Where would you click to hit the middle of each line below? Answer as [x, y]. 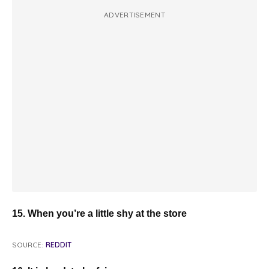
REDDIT [59, 245]
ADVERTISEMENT [134, 15]
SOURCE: [28, 245]
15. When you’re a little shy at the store [99, 214]
